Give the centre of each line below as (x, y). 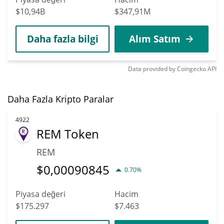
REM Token (68, 133)
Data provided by (152, 68)
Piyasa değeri (40, 194)
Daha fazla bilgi (62, 38)
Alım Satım (154, 38)
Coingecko (191, 68)
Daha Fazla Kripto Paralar (60, 99)
